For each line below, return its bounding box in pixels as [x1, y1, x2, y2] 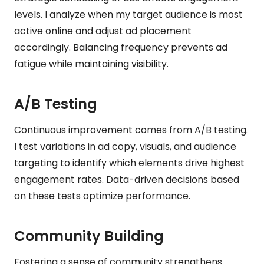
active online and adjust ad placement [14, 24, 192, 38]
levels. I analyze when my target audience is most [14, 7, 243, 21]
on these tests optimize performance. [14, 189, 190, 203]
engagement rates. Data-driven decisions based [14, 172, 239, 186]
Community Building [14, 226, 164, 246]
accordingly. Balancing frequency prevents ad [14, 40, 227, 54]
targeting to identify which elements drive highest [14, 156, 245, 170]
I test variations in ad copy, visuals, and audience [14, 139, 236, 153]
